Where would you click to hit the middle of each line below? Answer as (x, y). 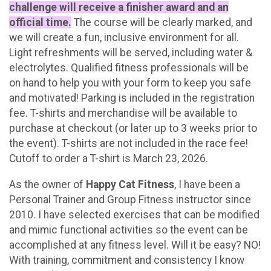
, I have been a (207, 184)
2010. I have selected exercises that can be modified (134, 214)
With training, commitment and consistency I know (127, 260)
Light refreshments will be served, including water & (131, 53)
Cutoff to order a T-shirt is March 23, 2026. (109, 159)
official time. (40, 23)
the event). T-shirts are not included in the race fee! (130, 144)
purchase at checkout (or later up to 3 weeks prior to (133, 129)
